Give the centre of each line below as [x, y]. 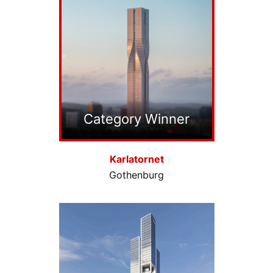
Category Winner [136, 119]
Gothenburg [136, 175]
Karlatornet [136, 159]
